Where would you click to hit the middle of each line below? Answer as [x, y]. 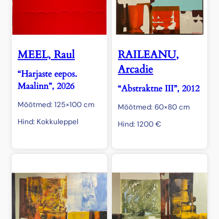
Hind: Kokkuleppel [48, 122]
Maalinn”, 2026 [46, 87]
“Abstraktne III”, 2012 [159, 89]
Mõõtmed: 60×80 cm [154, 107]
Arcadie [136, 70]
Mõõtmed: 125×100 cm [56, 105]
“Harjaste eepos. [47, 74]
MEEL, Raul [46, 55]
